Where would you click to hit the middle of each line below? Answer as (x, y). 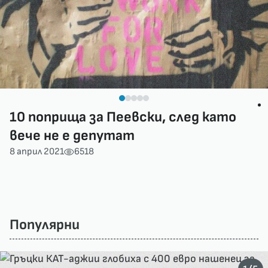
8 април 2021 (37, 152)
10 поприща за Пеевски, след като (123, 117)
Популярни (45, 225)
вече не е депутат (72, 135)
